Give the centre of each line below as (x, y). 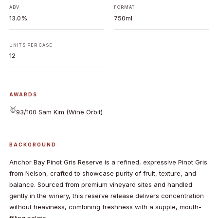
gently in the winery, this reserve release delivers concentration (107, 196)
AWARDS (24, 95)
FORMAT (124, 7)
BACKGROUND (33, 144)
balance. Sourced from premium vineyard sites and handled (101, 185)
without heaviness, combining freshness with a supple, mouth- (106, 207)
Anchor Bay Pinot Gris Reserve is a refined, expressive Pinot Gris (109, 162)
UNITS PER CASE (31, 45)
